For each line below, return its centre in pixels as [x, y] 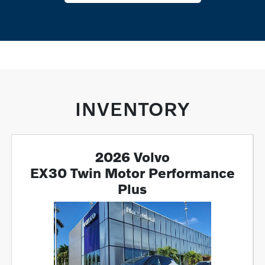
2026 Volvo [132, 157]
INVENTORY [132, 109]
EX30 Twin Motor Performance [132, 173]
